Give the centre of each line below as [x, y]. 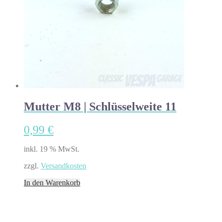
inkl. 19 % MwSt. [52, 149]
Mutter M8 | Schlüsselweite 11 [100, 106]
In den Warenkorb [52, 182]
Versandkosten [63, 166]
